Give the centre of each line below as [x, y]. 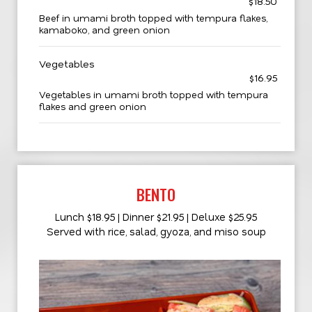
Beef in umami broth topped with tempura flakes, [153, 18]
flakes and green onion [93, 106]
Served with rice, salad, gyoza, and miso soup [156, 232]
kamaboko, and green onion [104, 30]
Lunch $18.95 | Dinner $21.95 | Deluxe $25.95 [156, 217]
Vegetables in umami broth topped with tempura [154, 94]
